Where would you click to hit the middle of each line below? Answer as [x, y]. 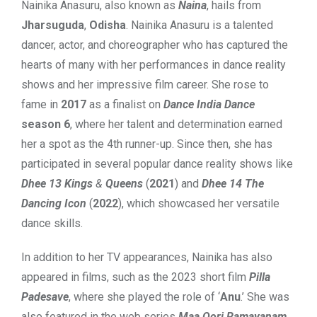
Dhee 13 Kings [57, 183]
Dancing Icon [54, 203]
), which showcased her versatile [199, 203]
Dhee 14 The [233, 183]
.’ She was [265, 296]
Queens [124, 183]
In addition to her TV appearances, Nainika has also [147, 257]
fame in [41, 104]
